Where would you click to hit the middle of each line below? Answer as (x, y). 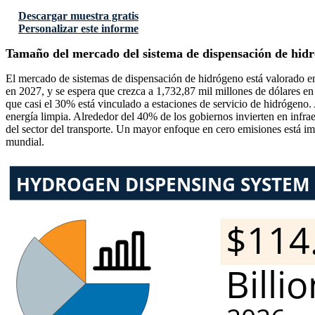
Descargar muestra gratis (78, 16)
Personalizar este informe (78, 29)
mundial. (25, 142)
